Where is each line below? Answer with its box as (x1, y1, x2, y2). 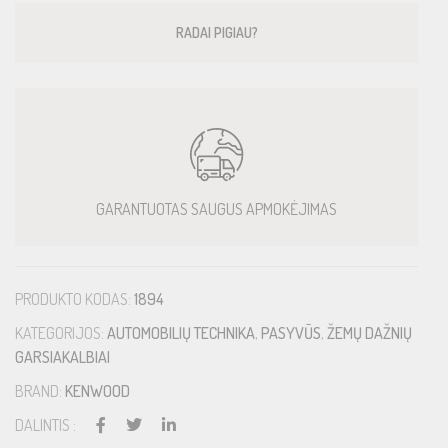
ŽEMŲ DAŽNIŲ (327, 322, 412, 343)
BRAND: (15, 380, 65, 401)
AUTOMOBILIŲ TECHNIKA (107, 322, 255, 343)
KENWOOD (65, 380, 130, 401)
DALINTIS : (15, 414, 76, 435)
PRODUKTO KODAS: (15, 288, 134, 309)
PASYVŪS (261, 322, 321, 343)
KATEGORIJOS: (15, 322, 107, 343)
